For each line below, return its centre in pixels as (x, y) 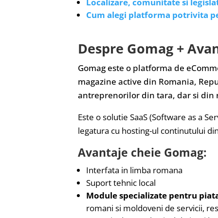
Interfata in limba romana (134, 170)
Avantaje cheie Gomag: (142, 152)
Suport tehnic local (121, 182)
